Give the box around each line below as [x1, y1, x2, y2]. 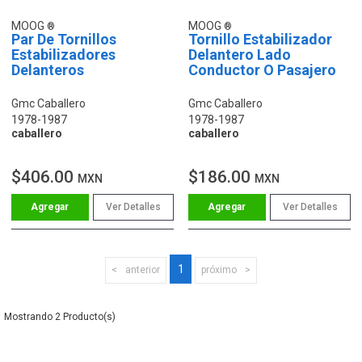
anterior [125, 263, 160, 276]
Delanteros [11, 61, 84, 78]
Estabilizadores [11, 45, 116, 63]
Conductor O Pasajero [188, 61, 336, 78]
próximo [201, 263, 237, 276]
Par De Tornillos [11, 30, 116, 48]
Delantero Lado [188, 45, 291, 63]
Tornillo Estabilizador [188, 30, 332, 48]
